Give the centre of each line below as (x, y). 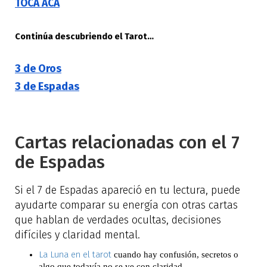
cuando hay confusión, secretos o (175, 255)
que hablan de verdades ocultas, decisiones (118, 220)
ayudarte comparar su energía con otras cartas (126, 205)
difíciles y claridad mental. (77, 235)
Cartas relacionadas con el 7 (127, 143)
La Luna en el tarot (75, 255)
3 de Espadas (47, 86)
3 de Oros (38, 68)
